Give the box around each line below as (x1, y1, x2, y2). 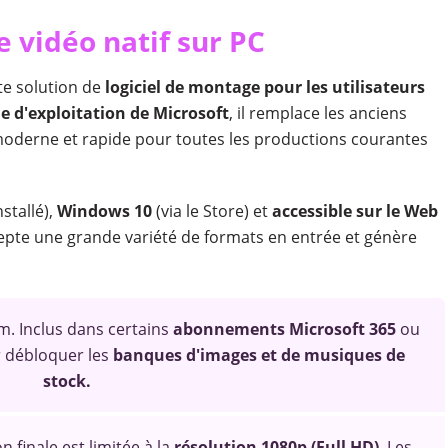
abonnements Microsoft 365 (172, 318, 396, 340)
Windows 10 (56, 200, 156, 222)
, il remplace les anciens (228, 102, 407, 124)
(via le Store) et (155, 200, 272, 222)
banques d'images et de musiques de (113, 344, 405, 366)
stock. (42, 370, 91, 392)
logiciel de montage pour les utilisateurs (104, 76, 425, 98)
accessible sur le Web (271, 200, 438, 222)
